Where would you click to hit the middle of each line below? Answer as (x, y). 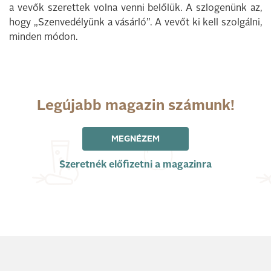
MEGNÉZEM (135, 139)
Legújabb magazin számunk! (135, 106)
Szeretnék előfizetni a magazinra (135, 165)
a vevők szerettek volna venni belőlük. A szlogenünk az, (135, 8)
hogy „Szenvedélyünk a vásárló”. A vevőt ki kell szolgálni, (135, 23)
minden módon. (43, 38)
